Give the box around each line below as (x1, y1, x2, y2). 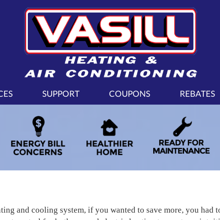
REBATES (180, 88, 215, 99)
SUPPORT (42, 88, 80, 99)
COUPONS (109, 88, 150, 99)
